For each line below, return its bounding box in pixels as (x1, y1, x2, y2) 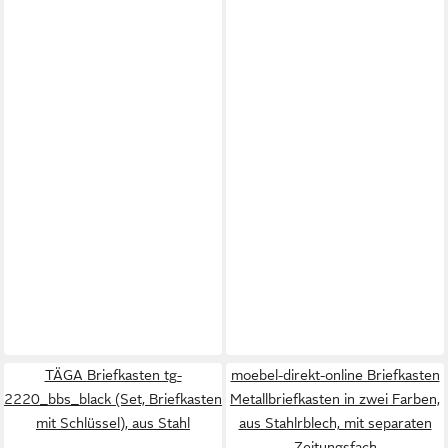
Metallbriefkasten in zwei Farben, (230, 391, 440, 407)
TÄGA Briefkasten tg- (44, 367, 182, 383)
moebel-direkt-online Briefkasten (230, 367, 440, 383)
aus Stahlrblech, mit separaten (238, 415, 432, 431)
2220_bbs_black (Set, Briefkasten (4, 391, 222, 407)
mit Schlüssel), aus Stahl (36, 415, 190, 431)
